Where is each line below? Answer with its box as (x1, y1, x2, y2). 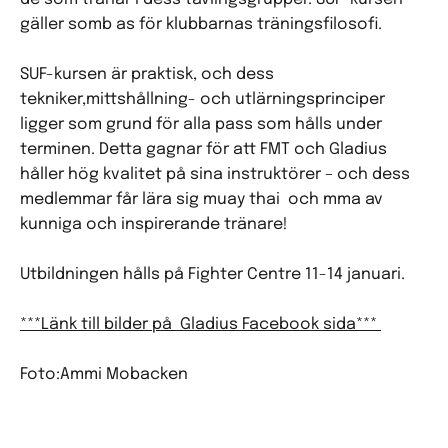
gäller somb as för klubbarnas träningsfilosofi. (20, 16, 386, 33)
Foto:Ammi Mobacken (20, 366, 188, 383)
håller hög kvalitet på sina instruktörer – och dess (20, 166, 410, 183)
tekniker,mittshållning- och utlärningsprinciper (20, 91, 385, 108)
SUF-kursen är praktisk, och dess (20, 66, 274, 83)
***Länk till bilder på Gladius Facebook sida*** (20, 316, 381, 333)
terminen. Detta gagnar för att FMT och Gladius (20, 141, 387, 158)
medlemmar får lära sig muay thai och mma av (20, 191, 383, 208)
